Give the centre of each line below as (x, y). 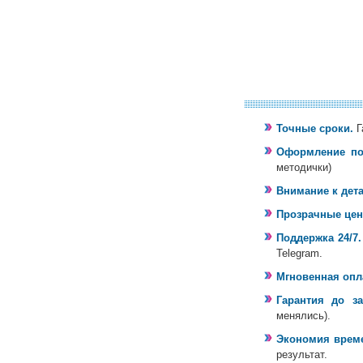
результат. (302, 354)
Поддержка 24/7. (319, 237)
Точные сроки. (315, 128)
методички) (304, 167)
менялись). (303, 315)
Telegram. (299, 253)
